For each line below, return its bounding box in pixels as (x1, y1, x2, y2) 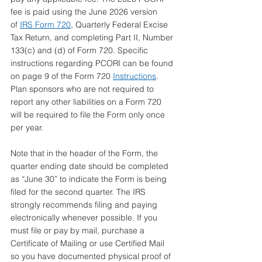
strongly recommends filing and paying (11, 199, 160, 210)
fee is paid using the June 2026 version (11, 6, 160, 17)
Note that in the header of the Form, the (11, 148, 160, 158)
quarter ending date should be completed (11, 161, 171, 171)
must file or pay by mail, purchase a (11, 225, 147, 236)
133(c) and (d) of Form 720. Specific (11, 45, 150, 56)
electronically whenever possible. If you (11, 212, 160, 223)
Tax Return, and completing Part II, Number (11, 32, 175, 43)
